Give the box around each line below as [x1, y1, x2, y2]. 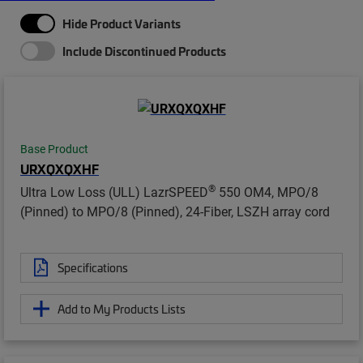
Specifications [58, 258, 128, 275]
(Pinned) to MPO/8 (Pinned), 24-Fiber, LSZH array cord [20, 202, 330, 220]
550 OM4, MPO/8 [216, 182, 318, 200]
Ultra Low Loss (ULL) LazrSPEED [20, 182, 208, 200]
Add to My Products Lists [58, 300, 186, 317]
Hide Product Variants [62, 15, 181, 32]
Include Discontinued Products [62, 43, 226, 59]
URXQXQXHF [20, 159, 99, 177]
